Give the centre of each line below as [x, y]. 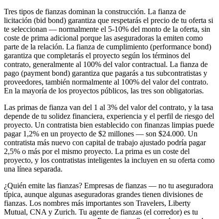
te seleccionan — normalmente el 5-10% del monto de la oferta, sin [107, 29]
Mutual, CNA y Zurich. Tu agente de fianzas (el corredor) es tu [101, 212]
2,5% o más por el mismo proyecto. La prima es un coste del [97, 151]
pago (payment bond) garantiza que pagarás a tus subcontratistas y [106, 73]
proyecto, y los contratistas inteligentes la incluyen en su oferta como [109, 160]
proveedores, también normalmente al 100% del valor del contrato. [106, 82]
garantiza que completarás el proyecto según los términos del [97, 55]
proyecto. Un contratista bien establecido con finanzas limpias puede [109, 125]
